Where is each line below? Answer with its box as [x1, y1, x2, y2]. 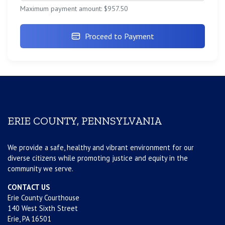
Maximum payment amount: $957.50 [20, 4, 128, 14]
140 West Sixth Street [8, 203, 78, 213]
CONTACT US [8, 182, 50, 192]
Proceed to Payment [85, 31, 154, 42]
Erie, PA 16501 [8, 214, 51, 224]
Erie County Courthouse [8, 193, 79, 203]
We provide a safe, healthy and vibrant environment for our [8, 143, 194, 153]
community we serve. [8, 164, 73, 174]
